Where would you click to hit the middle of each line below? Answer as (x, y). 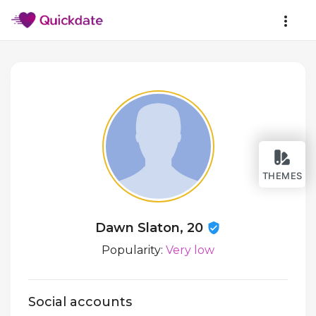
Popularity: (134, 250)
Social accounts (80, 302)
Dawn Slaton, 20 (151, 228)
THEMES (282, 176)
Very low (190, 250)
